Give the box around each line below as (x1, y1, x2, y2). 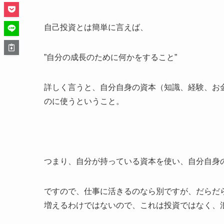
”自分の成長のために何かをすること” (44, 52, 177, 61)
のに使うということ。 (44, 96, 124, 105)
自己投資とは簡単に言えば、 (44, 22, 148, 31)
